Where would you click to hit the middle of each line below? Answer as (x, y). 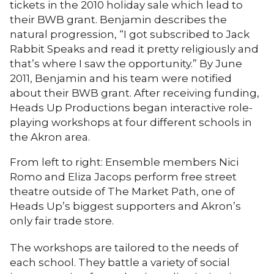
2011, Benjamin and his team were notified (121, 78)
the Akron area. (50, 137)
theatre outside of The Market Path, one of (122, 191)
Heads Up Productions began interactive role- (131, 107)
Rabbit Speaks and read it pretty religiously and (134, 49)
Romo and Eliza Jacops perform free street (123, 176)
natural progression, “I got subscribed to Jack (130, 34)
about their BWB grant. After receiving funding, (135, 93)
